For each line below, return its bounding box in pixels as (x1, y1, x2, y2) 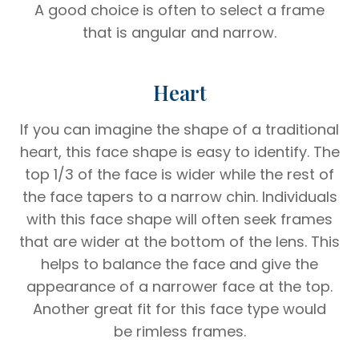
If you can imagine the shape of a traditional (20, 119, 339, 139)
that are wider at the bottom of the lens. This (19, 231, 340, 252)
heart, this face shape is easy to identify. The (19, 141, 340, 162)
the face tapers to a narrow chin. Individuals (22, 186, 337, 207)
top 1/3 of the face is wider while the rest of (25, 163, 334, 184)
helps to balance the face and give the (41, 253, 318, 274)
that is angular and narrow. (83, 22, 276, 42)
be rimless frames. (113, 321, 246, 341)
